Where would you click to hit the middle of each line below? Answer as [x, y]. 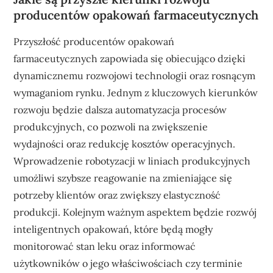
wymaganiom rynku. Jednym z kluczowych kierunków [136, 92]
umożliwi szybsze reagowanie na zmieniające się [123, 178]
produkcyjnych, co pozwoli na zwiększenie [111, 126]
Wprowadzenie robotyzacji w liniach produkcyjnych [132, 161]
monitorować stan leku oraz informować [105, 246]
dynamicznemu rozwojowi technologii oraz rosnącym [135, 75]
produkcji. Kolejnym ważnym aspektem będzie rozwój [135, 212]
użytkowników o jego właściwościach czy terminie [128, 263]
